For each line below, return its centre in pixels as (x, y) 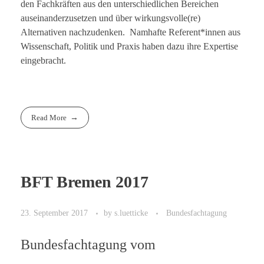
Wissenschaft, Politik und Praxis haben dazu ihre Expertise (129, 47)
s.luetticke (132, 212)
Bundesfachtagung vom (88, 244)
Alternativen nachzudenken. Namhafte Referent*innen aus (131, 32)
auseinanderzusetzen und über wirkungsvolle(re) (110, 18)
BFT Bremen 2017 (85, 181)
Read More (49, 118)
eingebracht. (43, 61)
